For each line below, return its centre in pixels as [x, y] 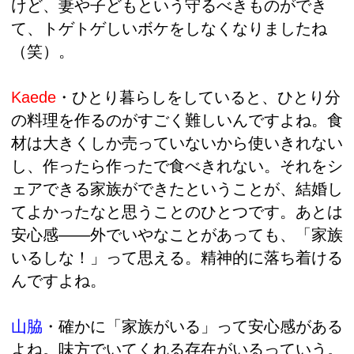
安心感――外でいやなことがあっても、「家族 [177, 234]
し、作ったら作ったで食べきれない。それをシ [177, 166]
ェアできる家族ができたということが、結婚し [177, 188]
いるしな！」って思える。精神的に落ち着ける [177, 257]
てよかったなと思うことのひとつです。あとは [177, 211]
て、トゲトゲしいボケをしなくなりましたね [169, 29]
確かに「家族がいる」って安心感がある [201, 326]
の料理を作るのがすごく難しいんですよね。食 [177, 120]
